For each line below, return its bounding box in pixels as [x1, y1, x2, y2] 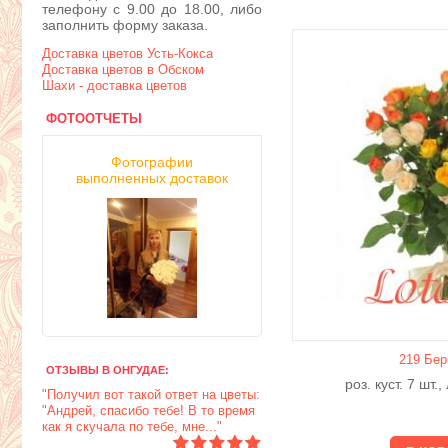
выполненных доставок [76, 170, 228, 187]
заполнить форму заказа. [42, 17, 208, 34]
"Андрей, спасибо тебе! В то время [42, 402, 255, 418]
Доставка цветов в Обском [42, 62, 204, 78]
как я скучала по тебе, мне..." [42, 418, 222, 434]
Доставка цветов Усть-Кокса [42, 46, 213, 62]
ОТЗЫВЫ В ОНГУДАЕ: [46, 363, 169, 376]
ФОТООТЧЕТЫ [46, 112, 142, 127]
